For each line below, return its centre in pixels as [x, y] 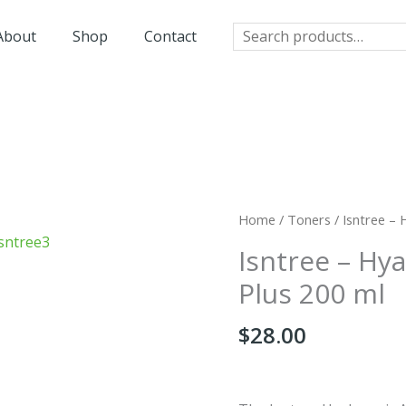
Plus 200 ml [312, 293]
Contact [170, 36]
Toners [309, 220]
